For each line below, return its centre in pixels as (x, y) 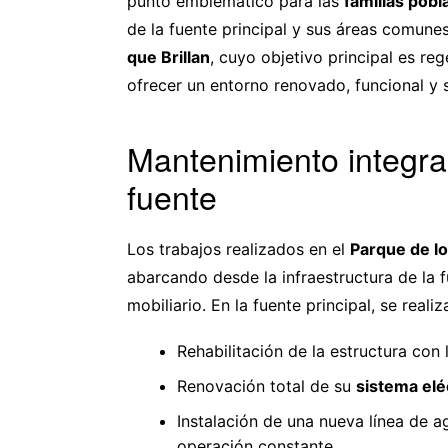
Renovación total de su (266, 385)
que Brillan (168, 56)
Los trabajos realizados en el (238, 248)
